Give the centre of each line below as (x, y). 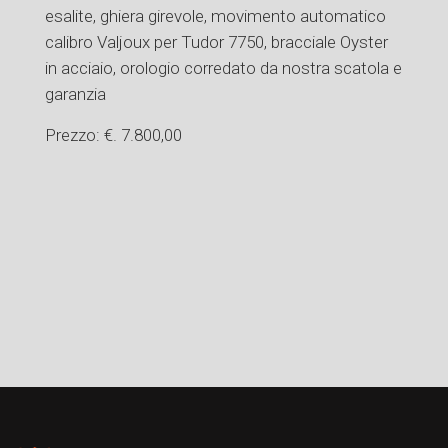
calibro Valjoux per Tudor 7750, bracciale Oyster (216, 42)
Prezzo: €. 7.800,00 (113, 135)
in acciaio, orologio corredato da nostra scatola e (223, 68)
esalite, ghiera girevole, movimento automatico (215, 16)
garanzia (75, 94)
